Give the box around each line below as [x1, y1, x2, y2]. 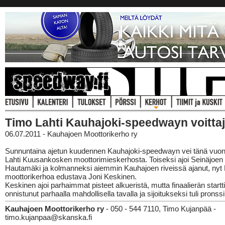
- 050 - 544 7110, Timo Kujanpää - [104, 204, 216, 213]
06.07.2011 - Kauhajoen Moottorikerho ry [5, 130, 138, 138]
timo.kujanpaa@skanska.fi [5, 213, 92, 221]
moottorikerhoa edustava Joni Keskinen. [5, 172, 137, 181]
